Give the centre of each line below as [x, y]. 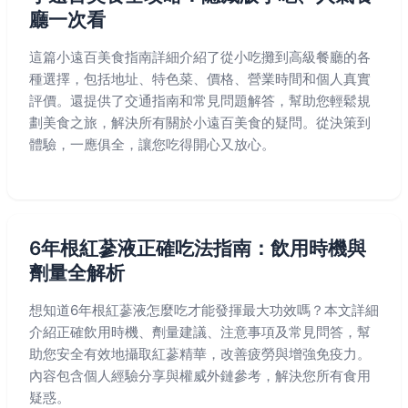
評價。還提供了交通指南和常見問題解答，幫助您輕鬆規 [200, 101]
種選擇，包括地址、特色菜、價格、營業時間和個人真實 [200, 79]
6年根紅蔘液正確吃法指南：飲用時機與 [198, 248]
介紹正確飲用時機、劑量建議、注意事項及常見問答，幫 [200, 332]
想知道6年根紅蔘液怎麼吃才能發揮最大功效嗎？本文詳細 [204, 310]
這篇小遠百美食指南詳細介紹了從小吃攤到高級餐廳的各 [200, 57]
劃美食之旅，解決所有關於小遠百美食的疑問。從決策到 [200, 122]
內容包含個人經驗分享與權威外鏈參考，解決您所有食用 [200, 376]
